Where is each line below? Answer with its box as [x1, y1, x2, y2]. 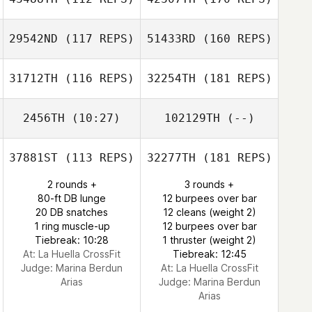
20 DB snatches [36, 206, 108, 218]
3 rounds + [185, 178, 234, 190]
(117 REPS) [58, 32, 134, 45]
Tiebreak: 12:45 [172, 248, 247, 260]
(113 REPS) [58, 151, 134, 164]
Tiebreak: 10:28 [35, 234, 109, 246]
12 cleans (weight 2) [162, 206, 256, 218]
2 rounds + [47, 178, 97, 190]
